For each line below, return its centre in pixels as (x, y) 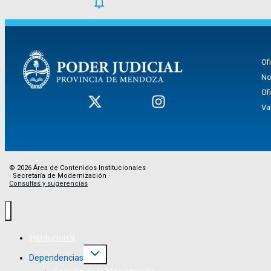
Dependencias (56, 258)
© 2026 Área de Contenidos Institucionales (77, 168)
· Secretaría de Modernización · (60, 175)
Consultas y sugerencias (48, 183)
